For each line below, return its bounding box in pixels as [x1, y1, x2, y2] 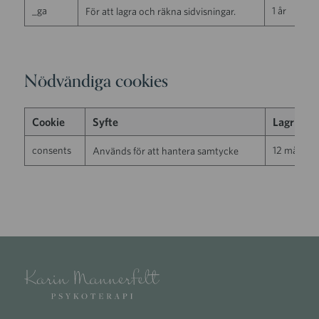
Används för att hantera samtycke [93, 144, 239, 157]
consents [32, 143, 72, 156]
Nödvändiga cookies [24, 68, 169, 96]
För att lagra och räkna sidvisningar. [85, 5, 236, 18]
